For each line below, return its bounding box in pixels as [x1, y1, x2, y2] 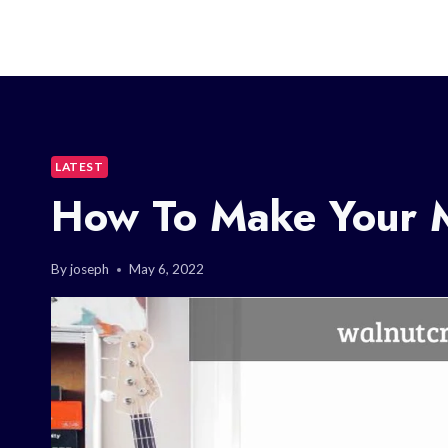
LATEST [55, 158, 104, 174]
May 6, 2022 [129, 261, 205, 278]
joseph [70, 261, 110, 278]
